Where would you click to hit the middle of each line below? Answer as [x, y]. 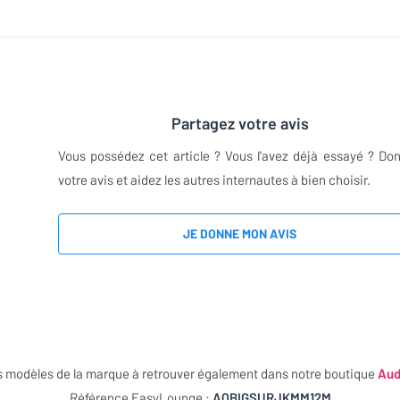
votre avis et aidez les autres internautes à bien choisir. [214, 179]
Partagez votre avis [240, 123]
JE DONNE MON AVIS [240, 233]
